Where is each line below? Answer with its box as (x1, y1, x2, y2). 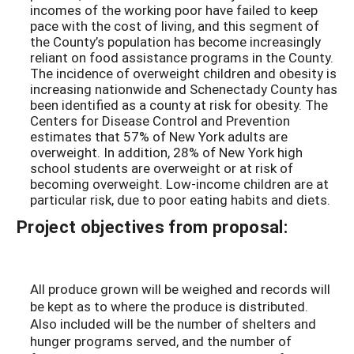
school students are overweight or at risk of (30, 159, 293, 178)
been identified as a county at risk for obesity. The (30, 96, 328, 115)
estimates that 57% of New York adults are (30, 127, 288, 146)
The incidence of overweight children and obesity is (30, 64, 337, 83)
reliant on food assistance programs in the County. (30, 48, 333, 67)
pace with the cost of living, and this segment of (30, 17, 319, 36)
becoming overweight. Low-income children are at (30, 175, 329, 194)
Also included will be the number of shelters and (30, 314, 316, 333)
